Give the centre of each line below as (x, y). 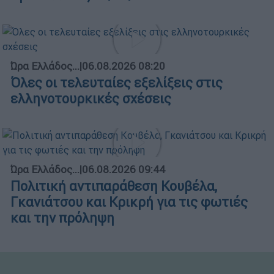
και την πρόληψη (62, 218)
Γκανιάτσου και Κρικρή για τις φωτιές (129, 202)
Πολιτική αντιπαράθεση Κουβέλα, (114, 187)
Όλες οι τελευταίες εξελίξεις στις (117, 83)
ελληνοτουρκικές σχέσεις (91, 99)
